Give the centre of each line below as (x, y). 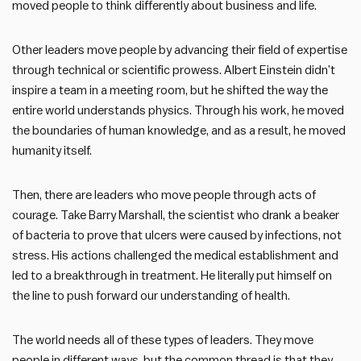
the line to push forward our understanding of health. (151, 296)
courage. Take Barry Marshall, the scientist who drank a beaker (176, 215)
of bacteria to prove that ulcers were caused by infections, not (177, 235)
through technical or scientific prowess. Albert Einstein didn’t (174, 70)
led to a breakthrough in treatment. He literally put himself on (172, 276)
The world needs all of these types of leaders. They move (163, 340)
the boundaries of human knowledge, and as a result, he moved (179, 131)
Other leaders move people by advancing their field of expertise (180, 50)
